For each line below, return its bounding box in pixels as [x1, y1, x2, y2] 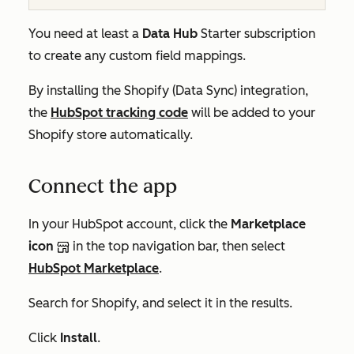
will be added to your [188, 105, 315, 120]
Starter [198, 26, 244, 41]
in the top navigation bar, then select [70, 239, 285, 254]
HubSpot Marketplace [28, 261, 159, 276]
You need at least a [28, 26, 142, 41]
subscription [244, 26, 315, 41]
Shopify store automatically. [28, 127, 193, 142]
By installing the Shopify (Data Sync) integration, [28, 83, 308, 98]
